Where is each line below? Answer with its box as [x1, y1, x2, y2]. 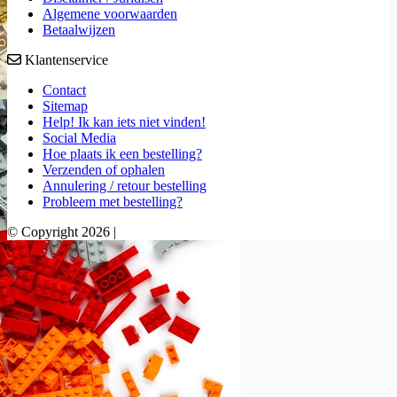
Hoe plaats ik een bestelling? [43, 146, 202, 162]
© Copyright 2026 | [7, 224, 116, 240]
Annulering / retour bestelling [43, 178, 206, 194]
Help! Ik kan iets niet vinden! [43, 114, 206, 130]
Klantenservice [21, 52, 108, 68]
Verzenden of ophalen [43, 162, 165, 178]
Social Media [43, 130, 116, 146]
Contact [43, 82, 86, 98]
